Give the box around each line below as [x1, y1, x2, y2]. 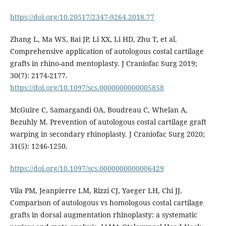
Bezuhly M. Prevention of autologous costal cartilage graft [10, 117, 206, 127]
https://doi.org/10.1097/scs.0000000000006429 [10, 163, 164, 173]
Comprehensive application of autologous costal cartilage [10, 46, 204, 56]
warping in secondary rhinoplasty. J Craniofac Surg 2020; [10, 129, 205, 139]
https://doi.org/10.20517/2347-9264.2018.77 [10, 12, 154, 22]
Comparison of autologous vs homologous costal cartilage [10, 197, 203, 207]
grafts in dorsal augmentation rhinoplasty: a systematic [10, 209, 197, 219]
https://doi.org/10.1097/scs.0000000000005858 [10, 82, 164, 92]
